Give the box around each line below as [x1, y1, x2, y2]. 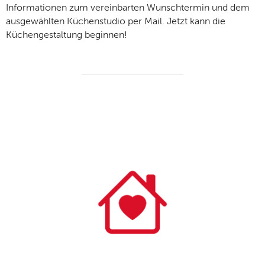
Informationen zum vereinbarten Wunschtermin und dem [6, 4, 250, 14]
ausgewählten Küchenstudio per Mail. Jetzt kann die [6, 17, 225, 27]
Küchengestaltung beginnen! [6, 31, 127, 41]
